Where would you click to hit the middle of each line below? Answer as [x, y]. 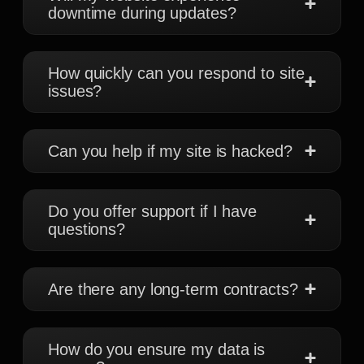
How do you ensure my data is [157, 349]
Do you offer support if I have [152, 211]
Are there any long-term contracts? [173, 289]
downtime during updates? [142, 13]
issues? [75, 91]
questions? [87, 229]
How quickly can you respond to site [176, 73]
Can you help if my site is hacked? [170, 151]
